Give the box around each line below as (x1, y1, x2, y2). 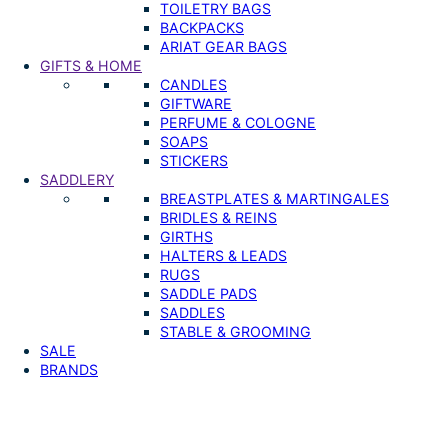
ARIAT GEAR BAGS (160, 38, 287, 56)
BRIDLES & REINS (160, 209, 277, 227)
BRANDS (40, 361, 98, 379)
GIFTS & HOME (40, 57, 142, 75)
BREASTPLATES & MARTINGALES (160, 190, 389, 208)
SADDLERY (40, 171, 114, 189)
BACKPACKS (160, 19, 244, 37)
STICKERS (160, 152, 228, 170)
